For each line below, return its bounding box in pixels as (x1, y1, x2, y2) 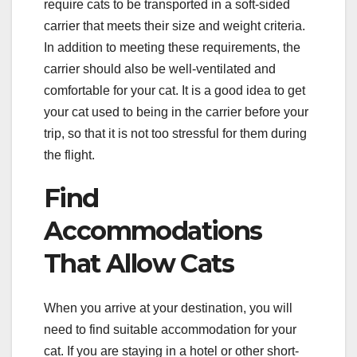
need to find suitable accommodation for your (44, 323, 296, 337)
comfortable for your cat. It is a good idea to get (44, 83, 305, 97)
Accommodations (44, 214, 262, 246)
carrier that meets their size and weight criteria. (44, 18, 305, 33)
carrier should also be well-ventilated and (44, 61, 276, 76)
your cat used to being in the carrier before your (44, 104, 308, 119)
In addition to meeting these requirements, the (44, 40, 300, 54)
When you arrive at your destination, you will (44, 301, 292, 316)
